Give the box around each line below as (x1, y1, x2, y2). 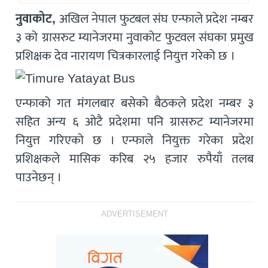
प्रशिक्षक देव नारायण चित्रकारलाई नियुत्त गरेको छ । (16, 45, 236, 67)
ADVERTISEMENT (101, 208, 169, 221)
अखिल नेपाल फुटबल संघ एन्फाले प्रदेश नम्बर (56, 8, 254, 30)
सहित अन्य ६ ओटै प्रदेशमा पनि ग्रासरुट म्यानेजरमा (16, 111, 254, 133)
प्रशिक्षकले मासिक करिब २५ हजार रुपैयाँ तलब (16, 148, 254, 170)
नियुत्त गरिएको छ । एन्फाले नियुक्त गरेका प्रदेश (16, 130, 254, 151)
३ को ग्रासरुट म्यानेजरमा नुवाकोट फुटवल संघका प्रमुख (16, 27, 254, 48)
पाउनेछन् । (16, 167, 62, 188)
